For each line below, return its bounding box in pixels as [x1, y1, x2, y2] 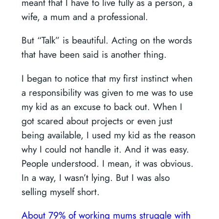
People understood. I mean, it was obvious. [21, 156, 194, 170]
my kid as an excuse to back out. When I [21, 99, 182, 113]
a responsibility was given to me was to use [21, 85, 193, 99]
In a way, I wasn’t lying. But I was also [21, 170, 170, 184]
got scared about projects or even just [21, 113, 173, 128]
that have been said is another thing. [21, 47, 167, 62]
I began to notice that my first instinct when [21, 71, 193, 85]
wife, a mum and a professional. [21, 10, 148, 24]
